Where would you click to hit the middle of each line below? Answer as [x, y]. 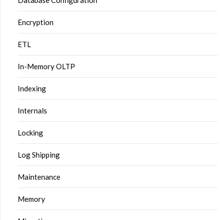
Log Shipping [39, 155]
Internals [32, 110]
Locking [30, 133]
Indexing [32, 88]
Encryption [36, 22]
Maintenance [39, 177]
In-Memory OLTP [46, 66]
